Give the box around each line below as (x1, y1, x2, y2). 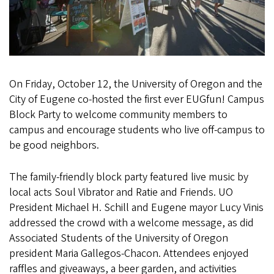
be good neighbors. (9, 138, 99, 153)
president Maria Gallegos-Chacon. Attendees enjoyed (9, 246, 249, 261)
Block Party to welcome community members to (9, 107, 228, 122)
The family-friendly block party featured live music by (9, 169, 248, 185)
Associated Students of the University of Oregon (9, 231, 228, 246)
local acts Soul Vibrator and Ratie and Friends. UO (9, 185, 233, 200)
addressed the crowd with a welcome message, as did (9, 215, 254, 231)
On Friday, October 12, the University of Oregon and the (9, 76, 262, 92)
